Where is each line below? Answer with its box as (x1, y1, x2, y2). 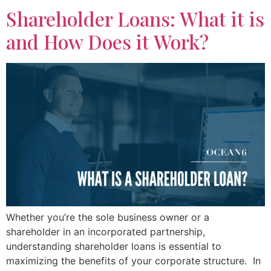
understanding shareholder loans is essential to (6, 240, 221, 252)
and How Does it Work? (6, 28, 209, 55)
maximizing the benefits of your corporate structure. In (6, 254, 261, 267)
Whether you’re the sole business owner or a (6, 211, 209, 223)
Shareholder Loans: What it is (6, 5, 264, 32)
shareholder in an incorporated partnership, (6, 225, 205, 238)
